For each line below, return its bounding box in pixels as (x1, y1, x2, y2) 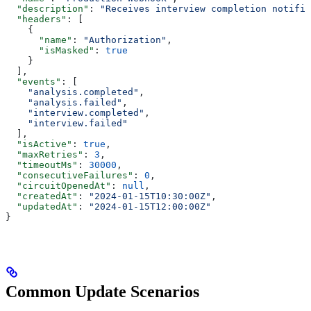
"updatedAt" (6, 201, 78, 212)
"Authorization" (83, 34, 167, 45)
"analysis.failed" (6, 96, 122, 108)
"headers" (6, 13, 67, 24)
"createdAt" (6, 190, 78, 201)
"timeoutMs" (6, 159, 78, 170)
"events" (6, 76, 61, 87)
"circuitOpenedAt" (6, 180, 111, 191)
